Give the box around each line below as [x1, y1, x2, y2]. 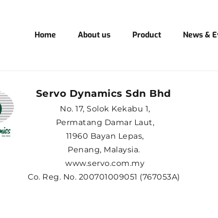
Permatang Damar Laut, [55, 118, 155, 127]
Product [132, 30, 161, 40]
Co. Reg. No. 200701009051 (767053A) [28, 172, 182, 182]
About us [77, 30, 110, 40]
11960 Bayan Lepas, [66, 131, 144, 141]
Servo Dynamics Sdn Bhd [36, 88, 175, 100]
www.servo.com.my [65, 159, 145, 168]
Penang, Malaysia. [68, 145, 143, 155]
